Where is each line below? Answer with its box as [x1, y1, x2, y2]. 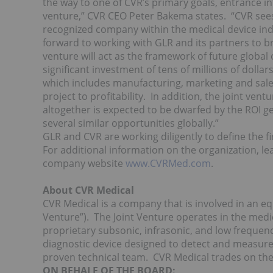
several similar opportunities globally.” [43, 116, 219, 130]
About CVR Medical [43, 183, 134, 197]
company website [43, 157, 126, 170]
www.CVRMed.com [126, 157, 211, 170]
